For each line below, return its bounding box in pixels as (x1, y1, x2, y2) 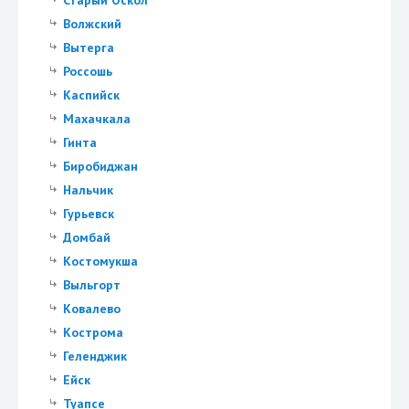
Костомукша (62, 253, 138, 270)
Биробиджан (62, 158, 138, 175)
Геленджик (62, 348, 127, 365)
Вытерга (62, 39, 114, 57)
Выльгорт (62, 277, 121, 294)
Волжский (62, 16, 121, 33)
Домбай (62, 229, 110, 246)
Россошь (62, 63, 112, 80)
